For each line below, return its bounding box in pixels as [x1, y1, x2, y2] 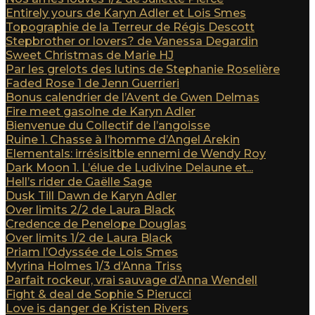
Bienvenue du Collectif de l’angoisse [6, 119, 210, 132]
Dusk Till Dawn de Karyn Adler [6, 189, 176, 202]
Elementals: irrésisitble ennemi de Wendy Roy [6, 147, 266, 160]
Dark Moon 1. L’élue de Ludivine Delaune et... [6, 161, 253, 174]
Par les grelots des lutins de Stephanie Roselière [6, 63, 280, 76]
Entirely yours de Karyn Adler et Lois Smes [6, 6, 246, 20]
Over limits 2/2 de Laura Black [6, 203, 175, 217]
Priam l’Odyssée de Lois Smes [6, 245, 178, 259]
